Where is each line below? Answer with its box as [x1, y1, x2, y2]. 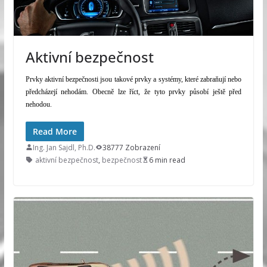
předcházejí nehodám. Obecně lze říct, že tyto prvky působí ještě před [25, 87, 242, 96]
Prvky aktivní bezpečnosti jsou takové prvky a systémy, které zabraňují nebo [25, 74, 242, 83]
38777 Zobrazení [102, 142, 160, 153]
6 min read [148, 154, 185, 165]
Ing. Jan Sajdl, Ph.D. [32, 142, 95, 153]
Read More [32, 125, 77, 137]
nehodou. [25, 100, 52, 108]
